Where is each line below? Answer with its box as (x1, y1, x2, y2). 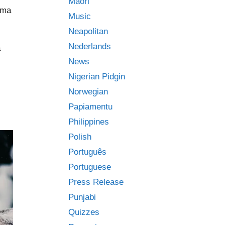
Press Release (68, 177, 124, 187)
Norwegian (68, 87, 108, 96)
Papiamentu (68, 102, 113, 111)
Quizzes (68, 207, 99, 217)
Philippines (68, 117, 109, 127)
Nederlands (68, 42, 111, 51)
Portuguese (68, 162, 111, 172)
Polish (68, 132, 91, 142)
